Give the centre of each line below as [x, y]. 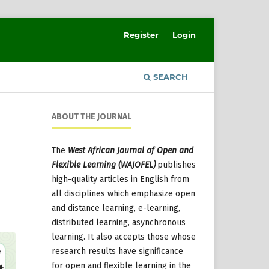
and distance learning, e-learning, [116, 208]
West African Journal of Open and [131, 150]
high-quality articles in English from [120, 179]
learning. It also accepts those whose [124, 237]
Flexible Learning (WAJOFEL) [104, 165]
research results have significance [117, 251]
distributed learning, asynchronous [119, 222]
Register [141, 35]
